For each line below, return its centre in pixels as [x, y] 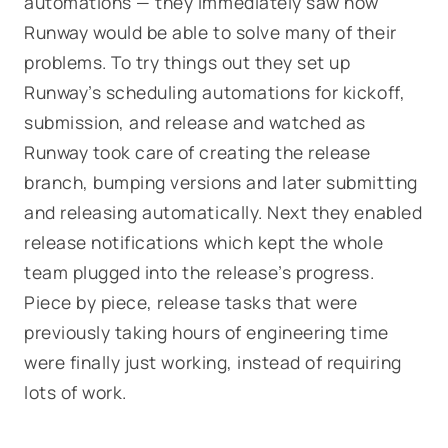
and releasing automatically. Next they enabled [223, 212]
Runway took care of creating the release [197, 152]
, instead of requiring [314, 362]
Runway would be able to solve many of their [210, 32]
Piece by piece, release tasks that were [191, 302]
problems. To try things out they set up [187, 62]
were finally [74, 362]
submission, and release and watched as [195, 122]
